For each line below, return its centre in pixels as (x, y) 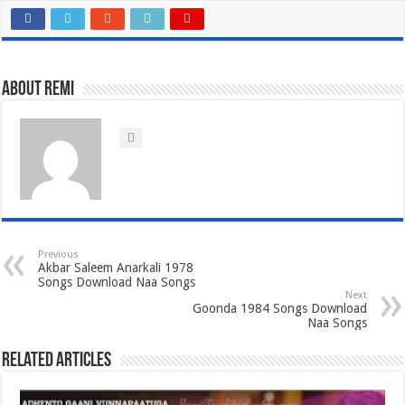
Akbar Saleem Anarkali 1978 (116, 267)
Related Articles (57, 361)
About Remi (38, 89)
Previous (59, 254)
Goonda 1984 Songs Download (279, 308)
